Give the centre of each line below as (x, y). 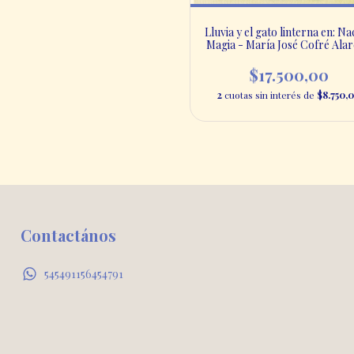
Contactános (68, 235)
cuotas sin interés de (271, 94)
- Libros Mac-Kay (289, 57)
